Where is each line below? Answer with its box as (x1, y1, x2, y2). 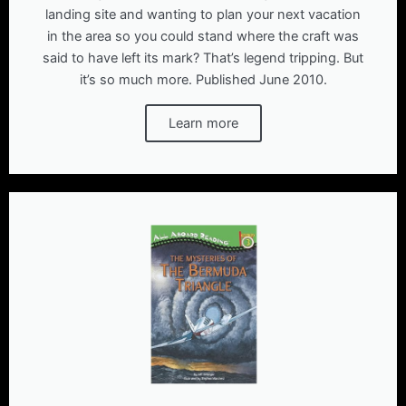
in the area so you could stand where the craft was (47, 28, 359, 45)
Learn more (168, 115, 238, 132)
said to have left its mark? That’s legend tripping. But (43, 50, 363, 67)
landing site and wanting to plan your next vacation (45, 6, 361, 24)
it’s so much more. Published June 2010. (79, 72, 327, 89)
